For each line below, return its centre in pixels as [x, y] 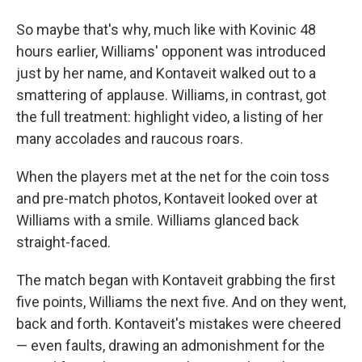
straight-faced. [63, 242]
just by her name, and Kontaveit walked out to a [166, 73]
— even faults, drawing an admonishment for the [170, 345]
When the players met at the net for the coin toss [173, 177]
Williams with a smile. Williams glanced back [158, 220]
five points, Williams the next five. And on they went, [181, 302]
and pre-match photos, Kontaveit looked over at [167, 198]
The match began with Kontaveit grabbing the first [176, 280]
